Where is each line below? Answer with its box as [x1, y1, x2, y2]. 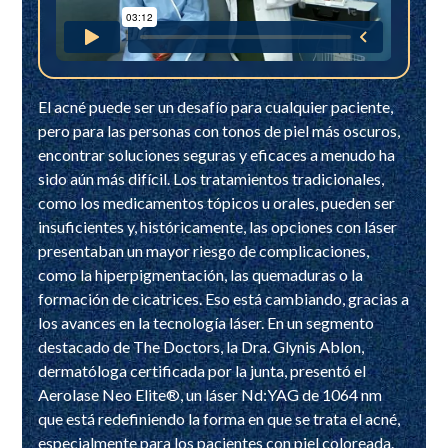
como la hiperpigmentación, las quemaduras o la [38, 264, 364, 284]
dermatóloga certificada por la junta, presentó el [38, 360, 367, 380]
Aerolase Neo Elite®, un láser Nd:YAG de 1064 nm [38, 384, 383, 404]
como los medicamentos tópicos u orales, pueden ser [38, 192, 396, 212]
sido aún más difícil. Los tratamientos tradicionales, [38, 168, 385, 188]
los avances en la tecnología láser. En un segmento [38, 312, 375, 332]
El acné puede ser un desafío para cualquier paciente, [38, 96, 394, 116]
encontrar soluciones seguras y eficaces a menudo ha [38, 144, 396, 164]
